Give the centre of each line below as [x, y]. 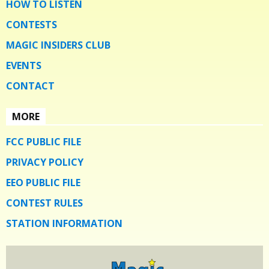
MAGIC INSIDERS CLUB [58, 45]
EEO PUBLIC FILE [43, 182]
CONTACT [30, 86]
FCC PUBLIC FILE [44, 141]
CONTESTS [32, 24]
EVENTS [24, 65]
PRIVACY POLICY [45, 162]
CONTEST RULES [44, 203]
